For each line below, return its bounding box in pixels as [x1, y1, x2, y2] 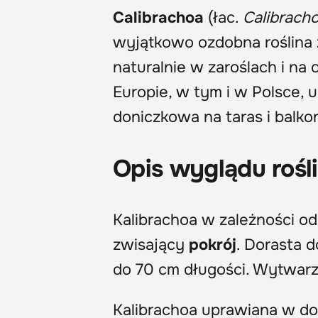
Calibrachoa [113, 7, 204, 28]
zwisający [113, 234, 189, 255]
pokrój [189, 234, 236, 255]
